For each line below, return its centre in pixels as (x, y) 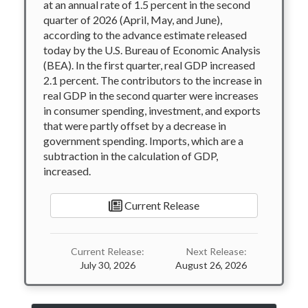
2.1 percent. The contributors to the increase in (153, 80)
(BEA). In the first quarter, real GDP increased (149, 65)
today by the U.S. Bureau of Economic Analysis (152, 50)
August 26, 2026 (211, 265)
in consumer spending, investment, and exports (152, 110)
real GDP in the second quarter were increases (151, 95)
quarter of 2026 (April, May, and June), (133, 20)
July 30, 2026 (108, 265)
